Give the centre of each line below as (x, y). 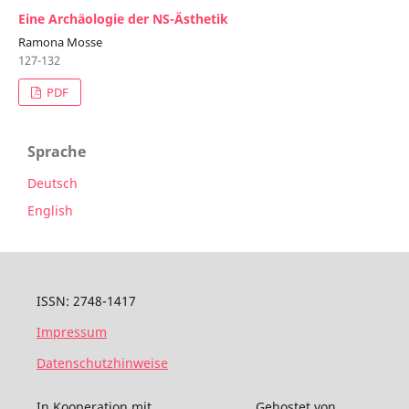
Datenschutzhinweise (102, 363)
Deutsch (52, 184)
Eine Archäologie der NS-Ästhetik (123, 19)
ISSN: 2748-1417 (86, 301)
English (50, 211)
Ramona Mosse (60, 42)
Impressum (71, 332)
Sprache (57, 152)
